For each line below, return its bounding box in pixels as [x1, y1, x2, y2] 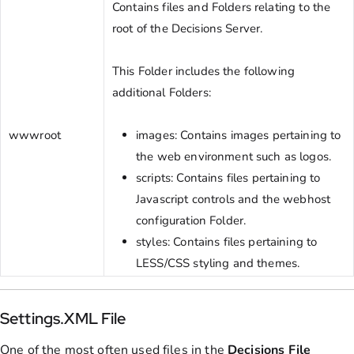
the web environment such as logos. [136, 148, 332, 164]
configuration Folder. [136, 212, 250, 228]
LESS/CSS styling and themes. [136, 254, 303, 271]
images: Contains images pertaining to [136, 126, 341, 143]
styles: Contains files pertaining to [136, 233, 318, 250]
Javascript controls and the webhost [136, 190, 331, 207]
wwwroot [9, 126, 62, 143]
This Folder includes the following [112, 62, 296, 79]
